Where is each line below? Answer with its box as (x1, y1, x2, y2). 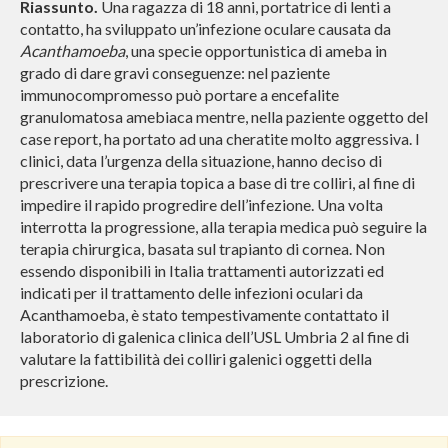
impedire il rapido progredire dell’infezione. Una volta (20, 194, 383, 214)
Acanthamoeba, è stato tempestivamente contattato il (20, 304, 389, 324)
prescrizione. (20, 370, 108, 390)
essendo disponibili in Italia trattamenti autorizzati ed (20, 260, 384, 280)
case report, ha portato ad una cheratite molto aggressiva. (20, 128, 412, 148)
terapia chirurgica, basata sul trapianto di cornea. (20, 238, 352, 258)
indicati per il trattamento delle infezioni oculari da (20, 282, 363, 302)
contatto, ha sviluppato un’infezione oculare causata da (20, 18, 391, 38)
